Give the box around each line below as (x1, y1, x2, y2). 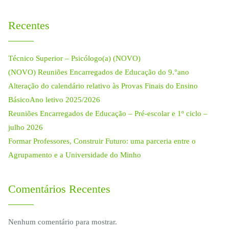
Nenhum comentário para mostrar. (8, 218, 117, 226)
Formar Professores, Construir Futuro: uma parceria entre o (8, 137, 196, 145)
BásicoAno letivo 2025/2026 (8, 96, 100, 104)
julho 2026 (8, 123, 43, 131)
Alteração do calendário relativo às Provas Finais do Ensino (8, 82, 198, 90)
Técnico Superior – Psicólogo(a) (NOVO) (8, 54, 141, 62)
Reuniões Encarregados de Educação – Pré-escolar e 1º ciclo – (8, 109, 208, 118)
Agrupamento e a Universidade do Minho (8, 151, 141, 159)
